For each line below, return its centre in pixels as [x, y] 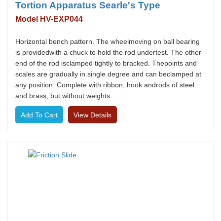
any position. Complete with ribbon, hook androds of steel [105, 85]
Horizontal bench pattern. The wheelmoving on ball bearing [108, 41]
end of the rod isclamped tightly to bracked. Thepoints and [106, 63]
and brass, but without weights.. [65, 96]
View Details [92, 115]
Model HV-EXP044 [49, 19]
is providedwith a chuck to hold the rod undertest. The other [108, 52]
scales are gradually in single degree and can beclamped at [108, 74]
